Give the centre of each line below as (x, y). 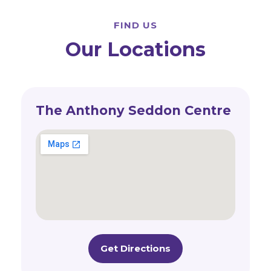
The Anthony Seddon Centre (133, 110)
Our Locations (135, 49)
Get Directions (135, 248)
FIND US (135, 25)
